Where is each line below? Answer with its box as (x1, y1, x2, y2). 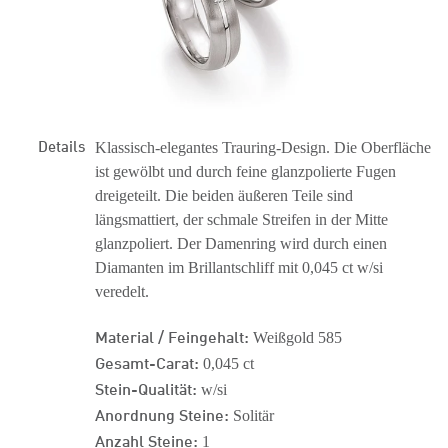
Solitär (229, 407, 274, 424)
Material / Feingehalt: (95, 324, 249, 347)
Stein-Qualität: (95, 376, 197, 399)
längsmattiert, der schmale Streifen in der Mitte (95, 211, 388, 228)
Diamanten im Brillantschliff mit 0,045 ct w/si (95, 259, 383, 276)
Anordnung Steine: (95, 402, 229, 425)
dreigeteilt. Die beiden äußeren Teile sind (95, 187, 353, 204)
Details (38, 134, 85, 156)
